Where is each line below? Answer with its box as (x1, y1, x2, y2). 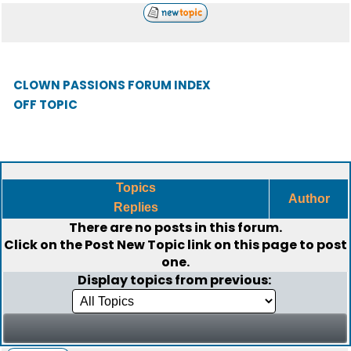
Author (284, 192, 333, 205)
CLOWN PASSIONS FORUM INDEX (13, 77, 211, 93)
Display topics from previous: (77, 271, 273, 289)
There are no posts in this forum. (69, 219, 282, 237)
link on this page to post (185, 236, 347, 254)
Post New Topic (85, 236, 185, 254)
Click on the (4, 236, 85, 254)
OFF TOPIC (13, 96, 78, 113)
